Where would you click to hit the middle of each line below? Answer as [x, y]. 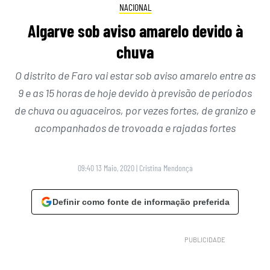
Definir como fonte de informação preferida [141, 202]
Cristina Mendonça [166, 168]
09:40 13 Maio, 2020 [106, 168]
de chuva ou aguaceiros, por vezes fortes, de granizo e [135, 110]
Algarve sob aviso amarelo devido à [135, 30]
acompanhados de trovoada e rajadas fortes [135, 127]
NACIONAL [135, 7]
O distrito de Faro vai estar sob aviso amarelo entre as [135, 75]
